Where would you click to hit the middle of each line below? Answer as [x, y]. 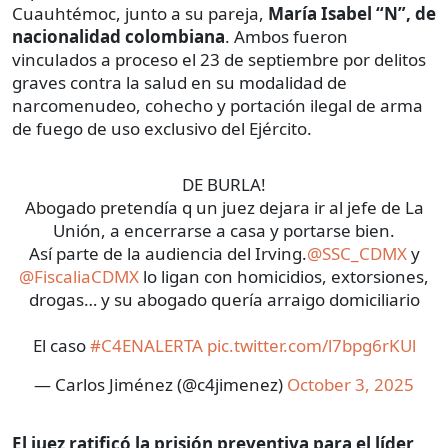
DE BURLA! [224, 185]
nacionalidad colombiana [118, 37]
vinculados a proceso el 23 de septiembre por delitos [219, 60]
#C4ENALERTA [146, 346]
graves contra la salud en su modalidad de [179, 83]
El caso [61, 346]
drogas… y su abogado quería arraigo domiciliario [224, 300]
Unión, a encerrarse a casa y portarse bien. [224, 231]
